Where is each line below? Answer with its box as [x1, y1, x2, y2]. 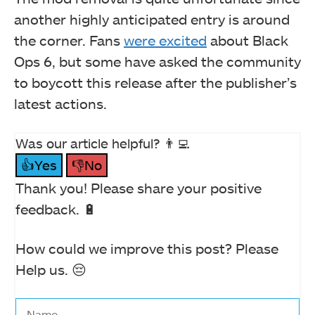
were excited [124, 31, 207, 49]
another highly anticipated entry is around [14, 10, 290, 27]
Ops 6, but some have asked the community [14, 52, 301, 70]
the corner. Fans [14, 31, 124, 49]
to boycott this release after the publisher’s [14, 73, 297, 91]
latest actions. [14, 94, 107, 112]
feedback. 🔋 [15, 200, 97, 217]
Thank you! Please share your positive [15, 179, 262, 196]
